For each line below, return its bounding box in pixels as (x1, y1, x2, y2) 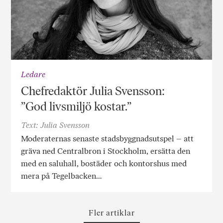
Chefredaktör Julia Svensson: (21, 84, 165, 99)
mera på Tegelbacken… (21, 171, 103, 181)
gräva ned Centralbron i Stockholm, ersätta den (21, 146, 191, 156)
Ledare (21, 70, 46, 80)
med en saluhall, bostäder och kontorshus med (21, 159, 187, 169)
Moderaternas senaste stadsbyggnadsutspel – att (21, 134, 194, 144)
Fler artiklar (88, 208, 135, 218)
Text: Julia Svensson (21, 120, 90, 130)
